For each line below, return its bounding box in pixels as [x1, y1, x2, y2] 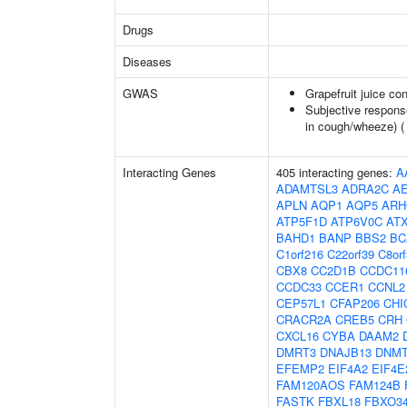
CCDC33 [276, 278, 322, 295]
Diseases [123, 53, 172, 70]
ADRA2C [342, 180, 389, 197]
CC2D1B [311, 262, 356, 279]
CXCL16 [276, 327, 319, 344]
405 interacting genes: [276, 164, 396, 181]
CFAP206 [330, 294, 380, 312]
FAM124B [349, 376, 401, 393]
